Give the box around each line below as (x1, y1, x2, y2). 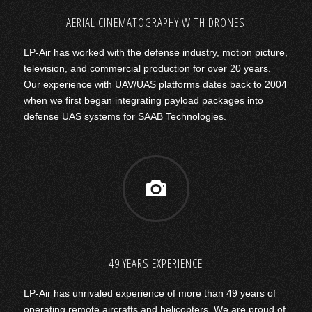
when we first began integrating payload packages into (23, 94, 263, 106)
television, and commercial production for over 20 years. (23, 62, 271, 74)
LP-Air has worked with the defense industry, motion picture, (23, 46, 288, 58)
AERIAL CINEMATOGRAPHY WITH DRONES (66, 14, 246, 31)
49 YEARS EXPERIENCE (109, 254, 203, 272)
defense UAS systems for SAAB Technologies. (23, 110, 226, 122)
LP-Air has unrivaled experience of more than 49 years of (23, 287, 276, 299)
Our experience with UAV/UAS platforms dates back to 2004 (23, 78, 287, 90)
